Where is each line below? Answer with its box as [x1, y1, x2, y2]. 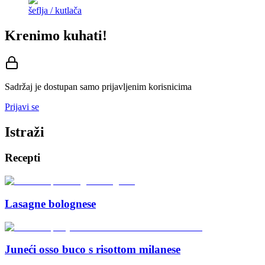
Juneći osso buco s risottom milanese [5, 243, 180, 256]
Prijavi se [5, 101, 39, 112]
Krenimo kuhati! [5, 27, 107, 43]
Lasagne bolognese [5, 197, 96, 210]
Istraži [5, 124, 44, 140]
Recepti [5, 151, 40, 164]
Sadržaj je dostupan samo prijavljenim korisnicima [5, 81, 192, 92]
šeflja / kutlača [28, 5, 82, 15]
